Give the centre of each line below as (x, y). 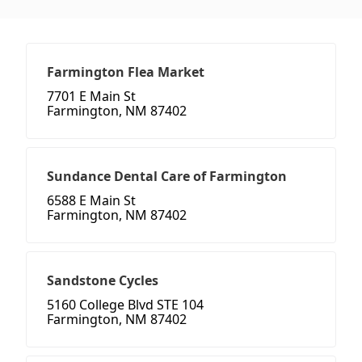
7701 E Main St (91, 97)
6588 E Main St (91, 201)
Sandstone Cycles (103, 281)
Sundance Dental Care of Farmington (167, 177)
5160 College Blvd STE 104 (125, 305)
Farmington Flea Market (126, 72)
